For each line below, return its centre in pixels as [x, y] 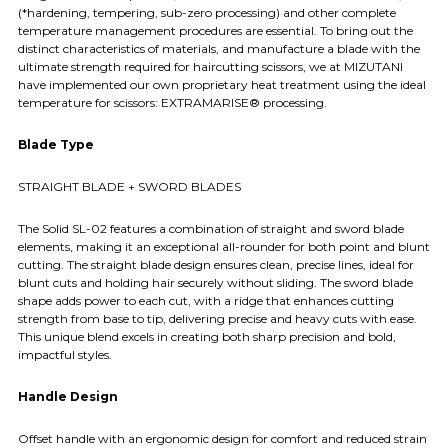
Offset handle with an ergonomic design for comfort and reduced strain [222, 438]
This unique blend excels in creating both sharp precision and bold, [207, 336]
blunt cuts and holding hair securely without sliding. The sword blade [215, 282]
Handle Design [68, 396]
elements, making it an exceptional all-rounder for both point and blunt [224, 246]
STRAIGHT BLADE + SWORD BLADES [129, 186]
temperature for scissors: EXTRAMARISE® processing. [172, 102]
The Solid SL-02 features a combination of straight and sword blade [211, 228]
